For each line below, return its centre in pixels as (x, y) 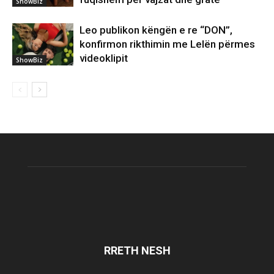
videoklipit (104, 58)
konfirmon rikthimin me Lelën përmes (167, 44)
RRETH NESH (137, 251)
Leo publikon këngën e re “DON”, (156, 30)
